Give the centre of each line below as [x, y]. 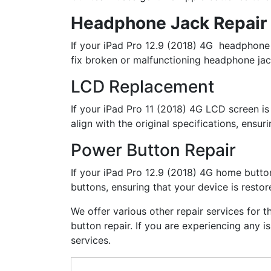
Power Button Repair [153, 150]
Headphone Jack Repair [169, 23]
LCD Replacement [142, 87]
